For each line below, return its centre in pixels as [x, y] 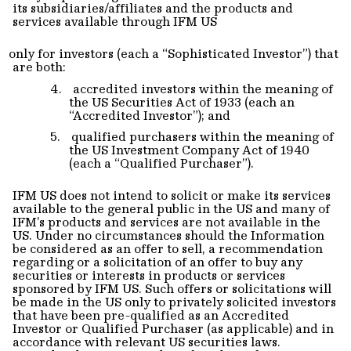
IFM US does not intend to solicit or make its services [172, 195]
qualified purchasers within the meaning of [203, 137]
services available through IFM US [115, 21]
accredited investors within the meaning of [203, 88]
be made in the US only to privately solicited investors [174, 302]
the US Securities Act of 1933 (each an [182, 101]
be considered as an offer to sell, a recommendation [168, 249]
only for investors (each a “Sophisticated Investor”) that [174, 53]
